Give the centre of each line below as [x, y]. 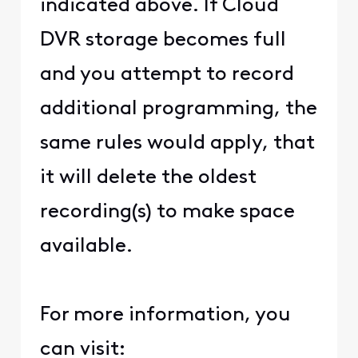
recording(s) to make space [167, 213]
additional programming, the [178, 109]
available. [86, 247]
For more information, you [165, 316]
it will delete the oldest [148, 178]
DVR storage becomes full [163, 41]
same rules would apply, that [177, 144]
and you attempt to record [167, 75]
